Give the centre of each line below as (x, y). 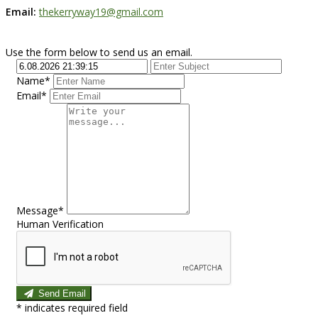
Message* (40, 211)
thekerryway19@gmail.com (101, 12)
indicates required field (76, 308)
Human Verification (60, 224)
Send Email (62, 294)
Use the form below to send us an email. (99, 53)
